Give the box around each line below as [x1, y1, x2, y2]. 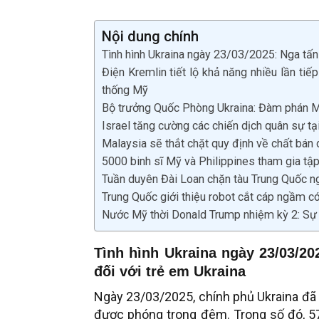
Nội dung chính [102, 27, 199, 45]
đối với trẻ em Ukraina [94, 263, 246, 279]
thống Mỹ [102, 83, 148, 97]
